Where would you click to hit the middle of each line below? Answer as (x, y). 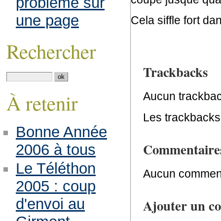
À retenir (42, 102)
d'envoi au (50, 204)
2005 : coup (55, 186)
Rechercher (51, 51)
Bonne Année (61, 132)
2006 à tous (55, 150)
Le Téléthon (55, 169)
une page (47, 20)
